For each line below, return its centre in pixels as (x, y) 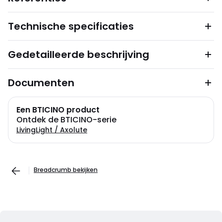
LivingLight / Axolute (52, 130)
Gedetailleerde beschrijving (79, 55)
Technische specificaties (71, 26)
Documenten (41, 83)
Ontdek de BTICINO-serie (66, 120)
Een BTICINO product (58, 110)
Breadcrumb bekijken (66, 170)
